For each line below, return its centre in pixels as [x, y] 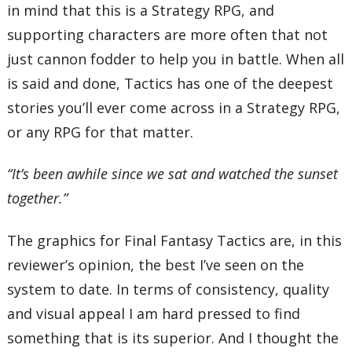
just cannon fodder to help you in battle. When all [176, 59]
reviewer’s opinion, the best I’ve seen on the [156, 264]
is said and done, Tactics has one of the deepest [170, 83]
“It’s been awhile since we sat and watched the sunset [173, 174]
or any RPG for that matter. [101, 132]
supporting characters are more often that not [168, 34]
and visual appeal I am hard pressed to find [154, 313]
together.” [38, 198]
